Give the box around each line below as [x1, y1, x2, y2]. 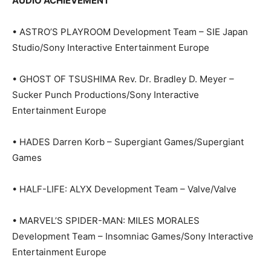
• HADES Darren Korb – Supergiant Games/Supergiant [12, 136, 244, 148]
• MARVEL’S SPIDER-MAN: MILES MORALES [12, 215, 200, 227]
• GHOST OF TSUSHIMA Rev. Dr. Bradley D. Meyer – [12, 73, 234, 85]
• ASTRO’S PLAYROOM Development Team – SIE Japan [12, 26, 248, 38]
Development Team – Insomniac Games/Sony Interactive [12, 230, 253, 243]
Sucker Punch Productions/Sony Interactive [12, 89, 199, 101]
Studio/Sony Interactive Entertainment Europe [12, 42, 209, 54]
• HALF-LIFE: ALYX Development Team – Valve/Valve [12, 183, 237, 195]
